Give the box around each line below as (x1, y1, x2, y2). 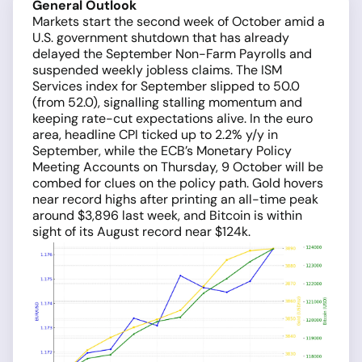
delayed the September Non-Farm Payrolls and (32, 45, 312, 62)
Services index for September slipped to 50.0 (32, 78, 300, 95)
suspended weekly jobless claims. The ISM (32, 61, 282, 78)
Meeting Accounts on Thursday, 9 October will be (32, 158, 323, 175)
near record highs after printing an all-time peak (32, 191, 318, 208)
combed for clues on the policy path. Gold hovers (32, 175, 323, 192)
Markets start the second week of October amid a (32, 13, 325, 30)
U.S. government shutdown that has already (32, 29, 289, 46)
